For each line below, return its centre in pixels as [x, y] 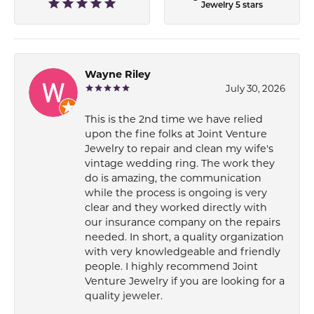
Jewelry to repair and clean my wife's [179, 149]
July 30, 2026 [255, 89]
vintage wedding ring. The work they [180, 164]
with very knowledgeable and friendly [183, 252]
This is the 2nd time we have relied [174, 120]
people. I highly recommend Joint [171, 267]
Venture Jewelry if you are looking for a [185, 282]
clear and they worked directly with [176, 208]
